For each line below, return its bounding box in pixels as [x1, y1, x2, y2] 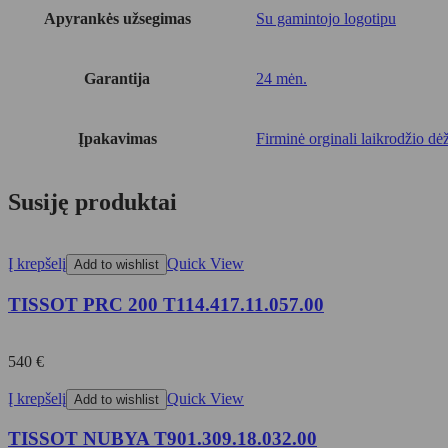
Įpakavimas [77, 129, 157, 147]
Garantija [84, 69, 150, 87]
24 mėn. [256, 69, 307, 87]
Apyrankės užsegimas [43, 9, 191, 27]
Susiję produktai [8, 189, 177, 216]
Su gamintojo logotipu [256, 9, 396, 27]
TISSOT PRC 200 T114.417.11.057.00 [8, 294, 324, 316]
